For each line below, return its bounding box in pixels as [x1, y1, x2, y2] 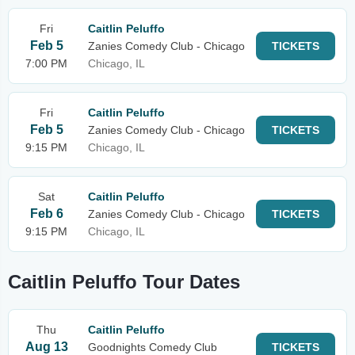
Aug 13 [25, 340, 68, 353]
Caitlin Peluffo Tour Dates [8, 271, 240, 292]
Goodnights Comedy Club [88, 341, 217, 353]
